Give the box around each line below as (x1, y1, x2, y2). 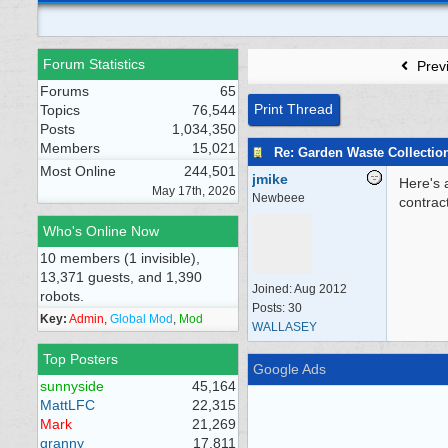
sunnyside (40, 378, 104, 394)
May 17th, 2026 (152, 184, 236, 198)
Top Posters (43, 351, 118, 367)
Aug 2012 (294, 282, 347, 296)
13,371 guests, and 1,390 (40, 269, 202, 285)
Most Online (40, 163, 116, 179)
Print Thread (254, 101, 333, 117)
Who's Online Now (43, 223, 159, 239)
